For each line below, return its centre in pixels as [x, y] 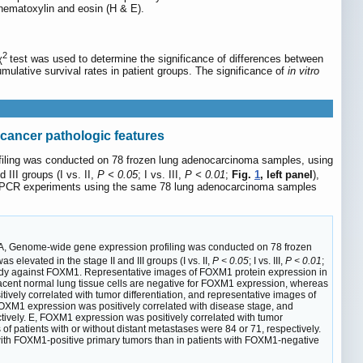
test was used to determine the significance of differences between [167, 59]
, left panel [286, 175]
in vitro [303, 71]
